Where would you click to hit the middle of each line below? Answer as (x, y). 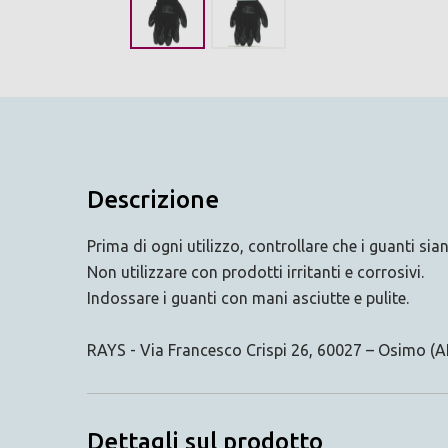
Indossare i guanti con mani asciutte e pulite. (248, 297)
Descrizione (153, 199)
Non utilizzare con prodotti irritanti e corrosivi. (255, 271)
